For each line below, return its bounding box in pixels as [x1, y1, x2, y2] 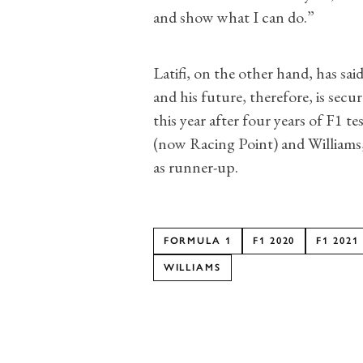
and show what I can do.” [152, 6, 314, 28]
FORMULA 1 [163, 234, 232, 246]
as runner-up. [152, 156, 238, 177]
